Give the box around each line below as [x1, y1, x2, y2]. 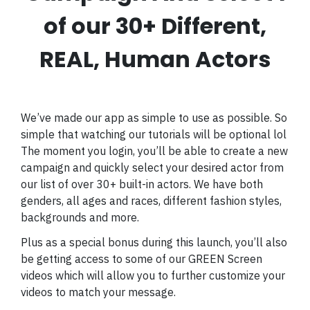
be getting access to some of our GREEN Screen [21, 252, 262, 266]
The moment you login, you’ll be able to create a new [21, 144, 288, 158]
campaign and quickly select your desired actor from [21, 161, 284, 175]
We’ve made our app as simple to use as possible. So [21, 111, 287, 125]
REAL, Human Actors [39, 43, 271, 75]
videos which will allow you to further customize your [21, 268, 285, 283]
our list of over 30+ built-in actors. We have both [21, 177, 263, 192]
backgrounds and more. [21, 210, 139, 225]
